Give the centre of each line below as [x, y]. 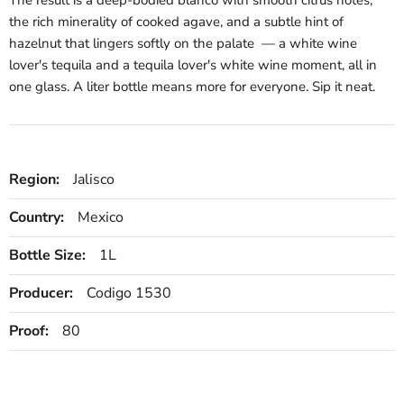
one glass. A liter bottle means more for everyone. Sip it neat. [192, 86]
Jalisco [94, 179]
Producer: [41, 293]
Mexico [101, 217]
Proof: [29, 331]
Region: [34, 179]
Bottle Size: [47, 255]
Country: [37, 217]
